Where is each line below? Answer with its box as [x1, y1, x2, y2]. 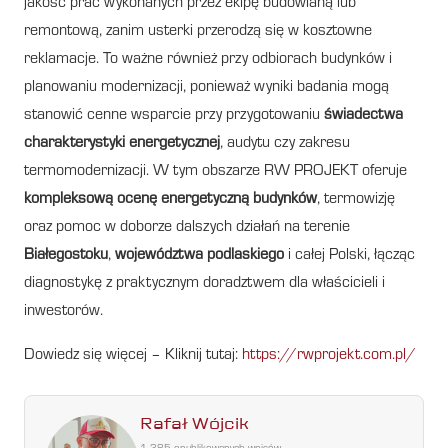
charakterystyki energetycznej [24, 135, 220, 152]
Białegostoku [24, 247, 108, 264]
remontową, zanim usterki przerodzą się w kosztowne [24, 23, 372, 40]
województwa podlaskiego [115, 247, 284, 264]
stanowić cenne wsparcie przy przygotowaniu [24, 107, 324, 124]
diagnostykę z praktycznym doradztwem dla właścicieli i [24, 275, 385, 292]
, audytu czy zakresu [220, 135, 350, 152]
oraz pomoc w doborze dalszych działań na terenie [24, 219, 350, 236]
